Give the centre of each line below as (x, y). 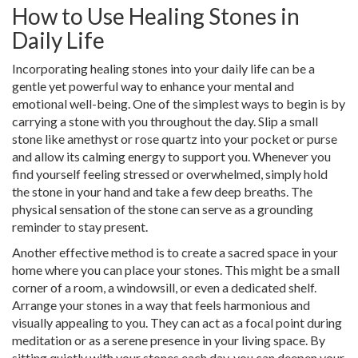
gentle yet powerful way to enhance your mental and (153, 86)
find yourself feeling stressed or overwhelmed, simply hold (170, 174)
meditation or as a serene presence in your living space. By (169, 340)
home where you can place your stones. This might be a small (176, 270)
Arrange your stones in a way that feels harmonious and (161, 305)
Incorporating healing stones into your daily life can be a (163, 69)
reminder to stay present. (80, 227)
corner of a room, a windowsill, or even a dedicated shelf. (164, 288)
